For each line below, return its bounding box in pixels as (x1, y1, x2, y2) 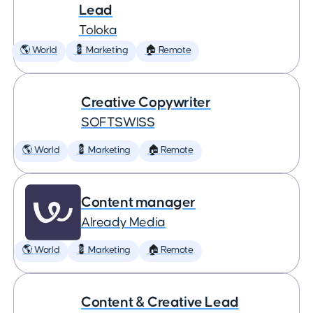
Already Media (81, 216, 166, 229)
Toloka (78, 24, 117, 37)
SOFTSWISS (81, 116, 155, 129)
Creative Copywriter (81, 95, 211, 110)
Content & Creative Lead (81, 295, 239, 310)
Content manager (81, 195, 196, 210)
